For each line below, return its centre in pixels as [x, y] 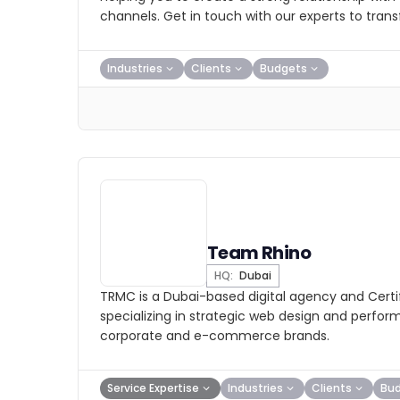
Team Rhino [259, 253]
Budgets [283, 68]
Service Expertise [153, 388]
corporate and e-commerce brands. [215, 336]
